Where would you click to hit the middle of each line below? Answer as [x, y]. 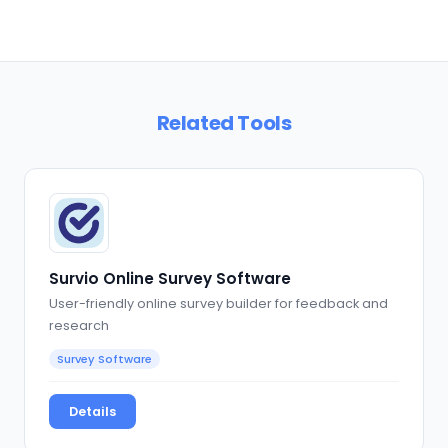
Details [92, 412]
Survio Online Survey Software [170, 278]
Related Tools [224, 122]
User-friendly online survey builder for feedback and [218, 304]
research [79, 326]
